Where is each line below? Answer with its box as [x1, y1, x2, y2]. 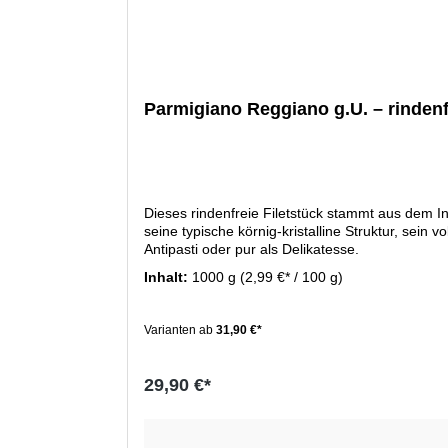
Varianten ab [144, 323, 213, 338]
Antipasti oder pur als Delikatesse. [144, 241, 359, 258]
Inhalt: [144, 269, 192, 286]
